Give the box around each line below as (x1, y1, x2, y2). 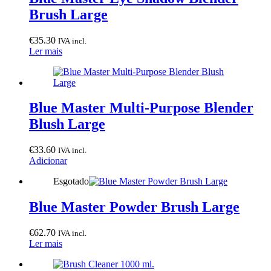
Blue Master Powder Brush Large (29, 199, 240, 215)
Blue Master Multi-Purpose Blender (29, 100, 253, 116)
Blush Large (29, 116, 105, 132)
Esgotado (53, 176, 89, 187)
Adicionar (29, 155, 67, 166)
